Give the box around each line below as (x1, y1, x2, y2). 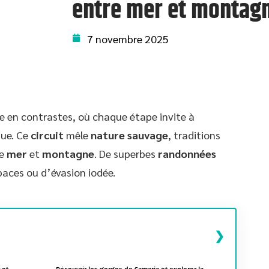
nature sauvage (91, 128, 168, 142)
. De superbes (94, 147, 158, 160)
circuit (31, 128, 64, 142)
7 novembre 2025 (87, 32, 169, 46)
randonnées (158, 147, 216, 160)
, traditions (168, 128, 220, 142)
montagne (42, 147, 94, 160)
